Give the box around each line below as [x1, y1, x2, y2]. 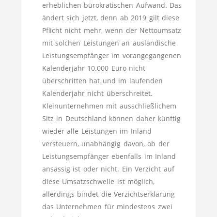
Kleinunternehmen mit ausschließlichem [42, 101, 176, 110]
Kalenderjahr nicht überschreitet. [42, 89, 153, 98]
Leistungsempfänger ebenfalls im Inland [42, 152, 176, 161]
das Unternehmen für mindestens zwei [42, 202, 172, 211]
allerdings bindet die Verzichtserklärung [42, 189, 175, 199]
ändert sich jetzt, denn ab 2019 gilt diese [42, 13, 179, 22]
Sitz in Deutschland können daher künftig [42, 114, 181, 123]
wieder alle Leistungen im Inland [42, 126, 152, 136]
